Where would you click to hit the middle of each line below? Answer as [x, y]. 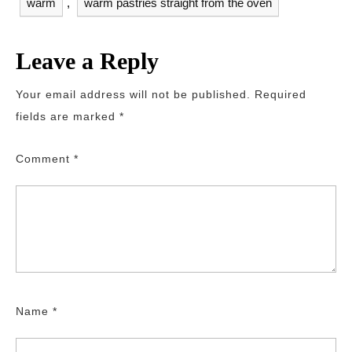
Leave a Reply [87, 61]
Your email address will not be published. [133, 94]
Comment [45, 159]
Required [280, 94]
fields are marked [68, 116]
